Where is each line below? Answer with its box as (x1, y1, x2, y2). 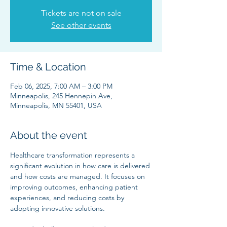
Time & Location (10, 61, 86, 73)
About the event (10, 129, 87, 141)
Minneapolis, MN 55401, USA (10, 101, 102, 110)
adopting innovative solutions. (10, 204, 105, 213)
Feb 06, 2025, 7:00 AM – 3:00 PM (10, 82, 112, 91)
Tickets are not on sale (41, 8, 122, 18)
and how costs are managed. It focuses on (10, 172, 147, 181)
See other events (51, 20, 111, 30)
